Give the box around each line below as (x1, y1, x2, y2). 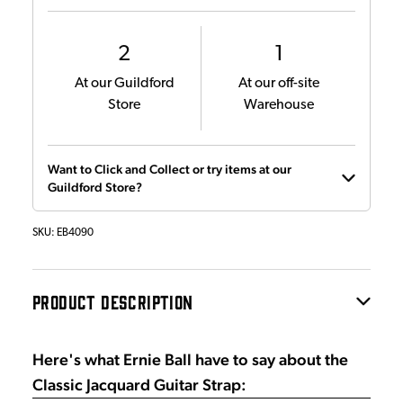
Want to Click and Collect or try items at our (48, 161, 291, 176)
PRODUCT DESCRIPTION (32, 289, 193, 312)
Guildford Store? (48, 179, 142, 194)
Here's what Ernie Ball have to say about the (32, 349, 348, 369)
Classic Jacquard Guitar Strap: (32, 374, 246, 394)
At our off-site (237, 76, 319, 91)
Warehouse (243, 97, 314, 112)
